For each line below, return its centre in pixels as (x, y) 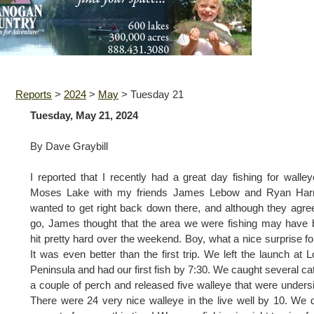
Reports (34, 95)
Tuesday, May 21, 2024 (84, 116)
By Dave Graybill (69, 146)
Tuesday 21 (157, 95)
